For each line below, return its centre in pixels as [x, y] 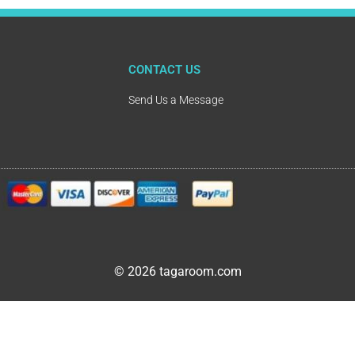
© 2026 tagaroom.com [177, 272]
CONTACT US [164, 69]
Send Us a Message [176, 99]
